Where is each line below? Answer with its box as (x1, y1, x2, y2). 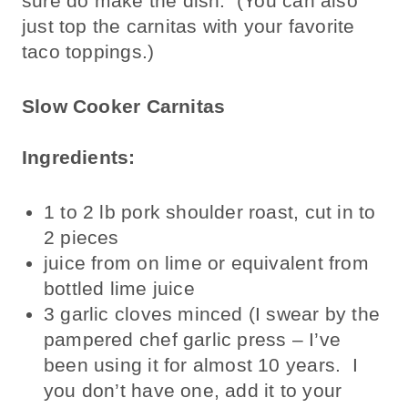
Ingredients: (22, 146, 136, 168)
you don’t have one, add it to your (44, 379, 342, 401)
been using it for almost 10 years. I (44, 353, 358, 375)
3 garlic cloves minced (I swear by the (44, 302, 380, 324)
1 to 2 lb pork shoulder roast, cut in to (44, 200, 376, 222)
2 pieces (44, 226, 125, 248)
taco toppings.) (22, 40, 155, 62)
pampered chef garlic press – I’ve (44, 328, 341, 350)
